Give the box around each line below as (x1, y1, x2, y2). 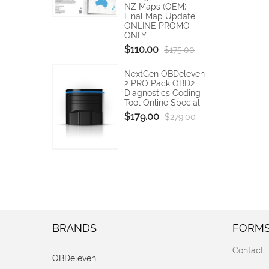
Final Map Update (124, 11, 195, 22)
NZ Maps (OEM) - (124, 2, 193, 12)
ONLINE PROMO (124, 21, 190, 31)
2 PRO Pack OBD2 (124, 79, 195, 89)
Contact (232, 245, 264, 255)
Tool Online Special (124, 98, 200, 108)
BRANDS (52, 221, 97, 234)
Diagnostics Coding (124, 88, 201, 98)
